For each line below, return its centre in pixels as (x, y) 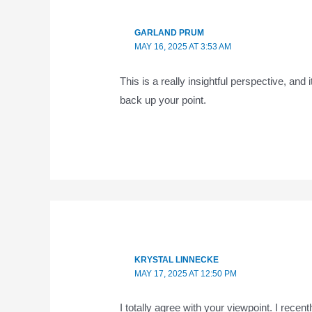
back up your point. (163, 100)
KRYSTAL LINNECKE (176, 259)
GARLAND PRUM (169, 33)
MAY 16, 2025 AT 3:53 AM (182, 47)
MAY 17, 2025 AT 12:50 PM (185, 273)
